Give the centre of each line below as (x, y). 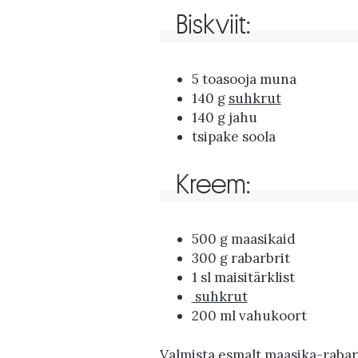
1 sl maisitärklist (243, 277)
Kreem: (213, 184)
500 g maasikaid (243, 239)
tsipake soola (233, 137)
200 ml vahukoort (249, 315)
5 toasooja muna (244, 80)
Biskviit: (213, 25)
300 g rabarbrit (241, 258)
